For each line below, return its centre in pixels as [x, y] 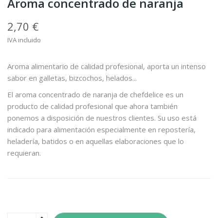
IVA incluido [24, 40]
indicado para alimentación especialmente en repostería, [101, 129]
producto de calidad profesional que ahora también [92, 106]
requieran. [24, 153]
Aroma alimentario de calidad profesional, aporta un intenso [107, 66]
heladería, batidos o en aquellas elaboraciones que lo [96, 141]
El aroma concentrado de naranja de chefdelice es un [95, 94]
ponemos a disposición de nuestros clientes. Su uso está [102, 118]
